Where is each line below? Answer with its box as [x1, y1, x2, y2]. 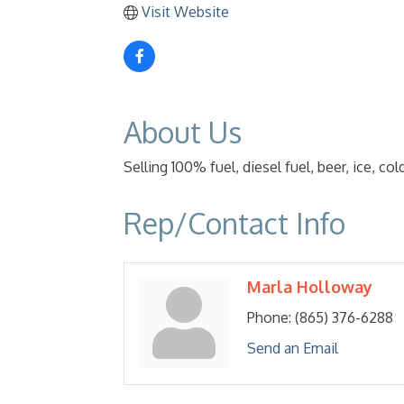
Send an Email [247, 339, 338, 357]
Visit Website [142, 3, 229, 21]
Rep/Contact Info [124, 205, 345, 242]
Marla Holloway [247, 277, 372, 297]
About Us [124, 114, 242, 151]
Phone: [247, 308, 291, 326]
